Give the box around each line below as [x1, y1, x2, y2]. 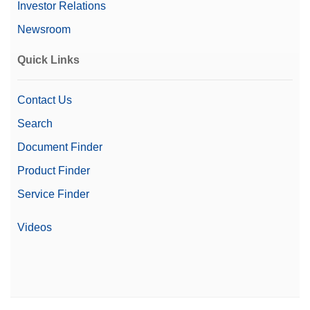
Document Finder [17, 140, 102, 153]
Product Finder [17, 164, 90, 176]
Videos [17, 221, 52, 233]
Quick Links [17, 53, 80, 66]
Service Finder [17, 188, 89, 200]
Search [17, 117, 53, 129]
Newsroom [17, 23, 71, 35]
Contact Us [17, 93, 72, 106]
